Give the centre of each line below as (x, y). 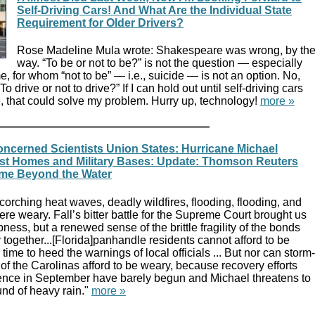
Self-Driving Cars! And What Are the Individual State (154, 10)
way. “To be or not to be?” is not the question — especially (160, 63)
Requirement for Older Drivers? (100, 22)
